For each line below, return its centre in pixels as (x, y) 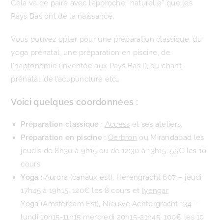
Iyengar (155, 191)
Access (117, 124)
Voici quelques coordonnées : (74, 102)
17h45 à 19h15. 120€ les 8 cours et (81, 191)
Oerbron (123, 137)
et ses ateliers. (156, 124)
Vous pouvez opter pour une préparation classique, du (107, 39)
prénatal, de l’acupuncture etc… (65, 79)
